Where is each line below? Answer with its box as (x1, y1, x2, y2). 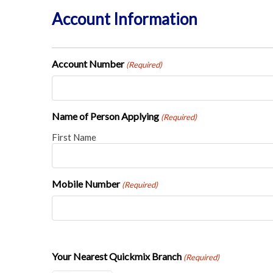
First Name (51, 131, 96, 143)
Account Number (51, 57, 124, 69)
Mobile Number (51, 177, 120, 190)
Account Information (51, 9, 197, 29)
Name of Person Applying (51, 110, 159, 122)
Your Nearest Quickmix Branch (51, 250, 182, 262)
